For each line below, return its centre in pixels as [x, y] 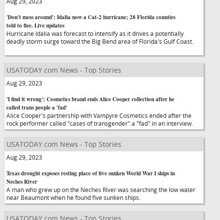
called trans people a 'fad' [37, 108]
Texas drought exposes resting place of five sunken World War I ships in [91, 173]
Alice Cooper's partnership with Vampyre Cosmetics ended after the [99, 115]
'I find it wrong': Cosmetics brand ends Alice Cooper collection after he [90, 99]
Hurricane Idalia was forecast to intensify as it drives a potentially [95, 33]
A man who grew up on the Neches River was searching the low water [101, 190]
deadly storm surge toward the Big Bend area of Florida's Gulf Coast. [100, 41]
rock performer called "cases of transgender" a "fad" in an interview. [103, 123]
